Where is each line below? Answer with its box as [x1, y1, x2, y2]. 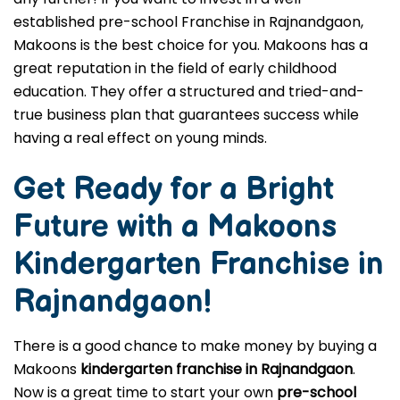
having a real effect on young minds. [13, 128, 267, 148]
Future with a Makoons [13, 208, 337, 246]
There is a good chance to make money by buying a [13, 336, 377, 356]
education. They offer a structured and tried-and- [13, 81, 364, 102]
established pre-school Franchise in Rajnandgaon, [13, 12, 363, 32]
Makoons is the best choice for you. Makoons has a [13, 35, 368, 55]
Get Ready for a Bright [13, 171, 334, 209]
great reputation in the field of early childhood [13, 58, 337, 79]
